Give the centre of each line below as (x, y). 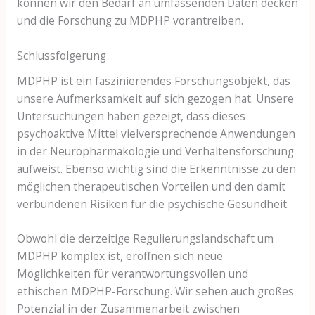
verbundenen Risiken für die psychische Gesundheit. (153, 204)
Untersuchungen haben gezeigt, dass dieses (131, 116)
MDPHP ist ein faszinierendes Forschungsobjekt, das (153, 81)
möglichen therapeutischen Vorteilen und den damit (151, 186)
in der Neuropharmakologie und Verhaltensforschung (155, 151)
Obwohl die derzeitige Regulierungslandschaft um (145, 239)
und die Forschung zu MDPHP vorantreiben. (130, 21)
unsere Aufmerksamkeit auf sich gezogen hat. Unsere (155, 98)
